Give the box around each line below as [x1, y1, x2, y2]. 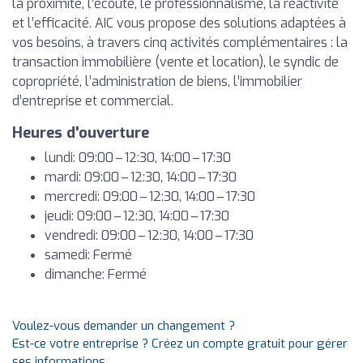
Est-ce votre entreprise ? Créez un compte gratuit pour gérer [12, 335, 348, 352]
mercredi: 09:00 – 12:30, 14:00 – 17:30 [45, 188, 255, 205]
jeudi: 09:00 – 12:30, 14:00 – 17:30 [45, 207, 229, 224]
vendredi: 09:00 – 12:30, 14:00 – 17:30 [45, 227, 254, 244]
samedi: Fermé [45, 246, 132, 263]
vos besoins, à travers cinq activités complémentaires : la [12, 34, 348, 51]
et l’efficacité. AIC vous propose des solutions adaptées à [12, 15, 346, 32]
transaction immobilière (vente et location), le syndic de [12, 53, 339, 70]
